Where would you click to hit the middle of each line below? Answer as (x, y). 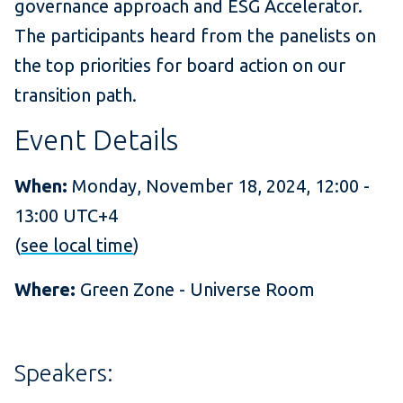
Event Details (96, 140)
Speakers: (64, 373)
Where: (45, 290)
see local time (77, 246)
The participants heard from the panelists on (195, 36)
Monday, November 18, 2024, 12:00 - (221, 186)
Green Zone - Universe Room (195, 290)
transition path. (76, 95)
